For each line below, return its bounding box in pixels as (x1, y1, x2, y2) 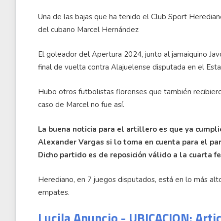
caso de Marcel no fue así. (38, 100, 124, 110)
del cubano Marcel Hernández (38, 25, 139, 35)
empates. (38, 187, 70, 198)
